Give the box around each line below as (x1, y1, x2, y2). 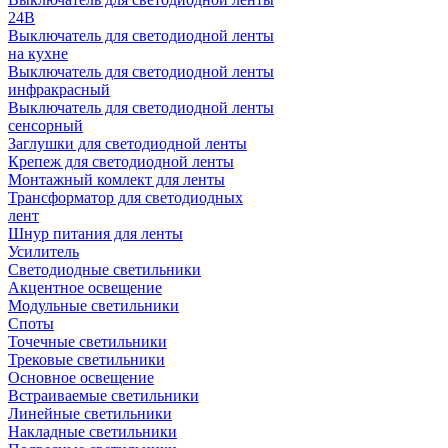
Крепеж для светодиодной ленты (8, 153, 234, 170)
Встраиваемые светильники (8, 387, 199, 404)
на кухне (8, 45, 68, 62)
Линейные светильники (8, 405, 172, 422)
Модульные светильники (8, 297, 179, 314)
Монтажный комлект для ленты (8, 171, 225, 188)
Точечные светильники (8, 333, 167, 350)
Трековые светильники (8, 351, 165, 368)
